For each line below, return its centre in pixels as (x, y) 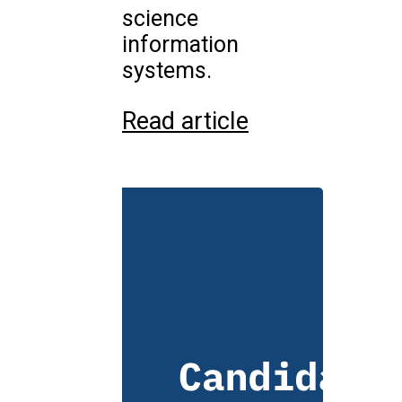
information (180, 45)
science (160, 19)
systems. (167, 71)
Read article (185, 122)
